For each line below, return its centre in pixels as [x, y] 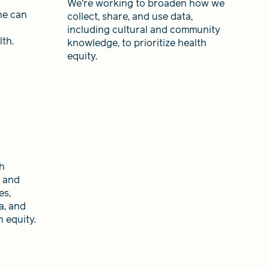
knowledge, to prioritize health [137, 43]
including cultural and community [144, 29]
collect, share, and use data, [130, 16]
